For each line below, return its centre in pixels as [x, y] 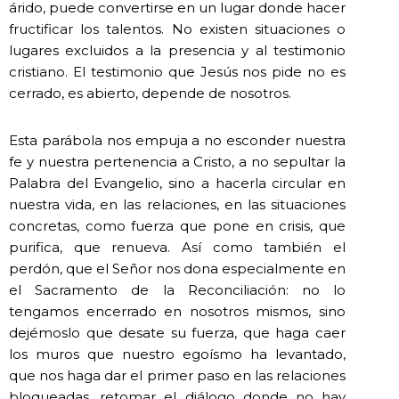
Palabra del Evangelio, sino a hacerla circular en [177, 183]
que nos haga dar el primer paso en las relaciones [177, 376]
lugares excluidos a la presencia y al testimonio [177, 51]
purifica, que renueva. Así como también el [177, 248]
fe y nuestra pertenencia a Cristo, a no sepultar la [177, 162]
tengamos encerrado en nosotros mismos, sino [177, 312]
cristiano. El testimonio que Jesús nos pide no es [177, 72]
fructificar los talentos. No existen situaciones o [177, 29]
